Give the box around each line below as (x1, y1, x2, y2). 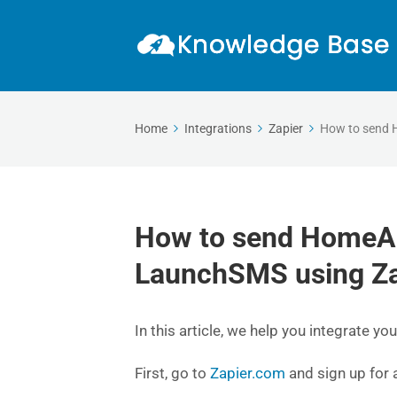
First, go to (135, 364, 210, 382)
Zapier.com (210, 364, 285, 382)
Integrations (184, 121, 252, 136)
